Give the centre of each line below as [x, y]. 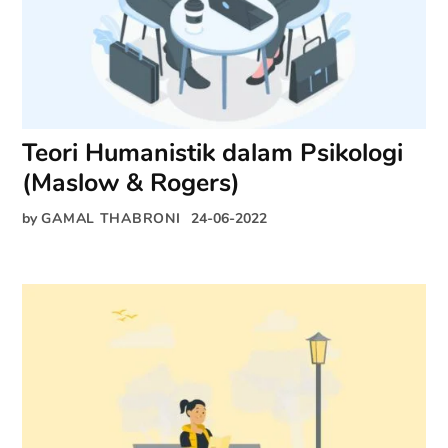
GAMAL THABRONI [111, 217]
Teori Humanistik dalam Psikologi [213, 152]
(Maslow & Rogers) [131, 182]
